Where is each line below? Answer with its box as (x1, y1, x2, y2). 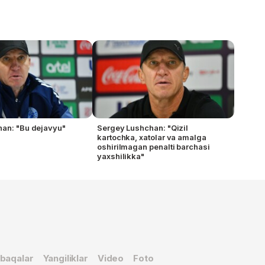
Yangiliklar (43, 253, 88, 264)
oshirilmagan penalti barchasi (97, 141, 210, 151)
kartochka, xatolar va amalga (97, 132, 206, 142)
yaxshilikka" (97, 151, 145, 161)
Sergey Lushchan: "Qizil (97, 122, 189, 132)
